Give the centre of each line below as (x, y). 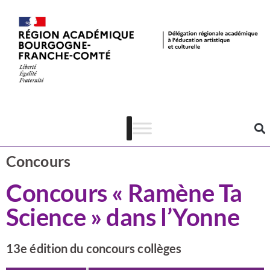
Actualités (135, 68)
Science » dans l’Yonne (123, 217)
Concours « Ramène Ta (124, 193)
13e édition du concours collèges (94, 248)
